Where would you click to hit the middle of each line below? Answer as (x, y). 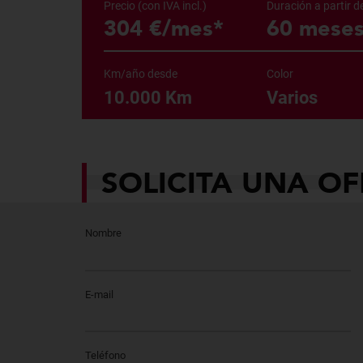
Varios (293, 97)
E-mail (99, 294)
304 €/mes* (163, 28)
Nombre (103, 233)
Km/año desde (140, 74)
